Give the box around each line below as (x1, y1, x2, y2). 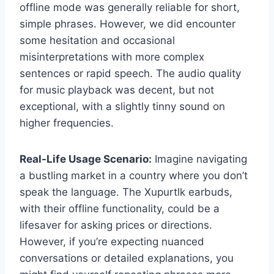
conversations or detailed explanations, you (20, 251, 234, 264)
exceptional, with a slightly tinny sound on (20, 100, 225, 113)
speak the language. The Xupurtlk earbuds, (20, 185, 232, 198)
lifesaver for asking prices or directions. (20, 218, 212, 231)
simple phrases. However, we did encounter (20, 17, 235, 30)
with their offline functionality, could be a (20, 202, 220, 215)
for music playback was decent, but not (20, 83, 214, 96)
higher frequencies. (20, 116, 114, 129)
